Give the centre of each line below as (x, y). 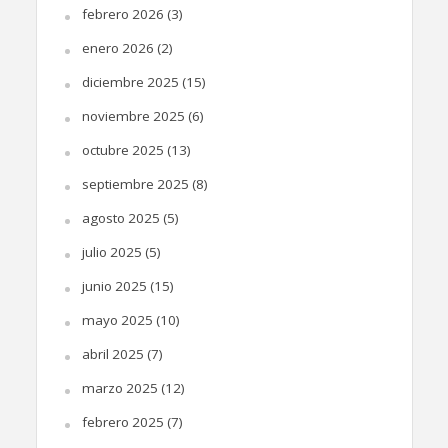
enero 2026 (117, 47)
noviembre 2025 (133, 115)
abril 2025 (112, 353)
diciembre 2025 (130, 81)
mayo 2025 (117, 319)
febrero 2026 (122, 13)
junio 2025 (114, 285)
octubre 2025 (122, 149)
